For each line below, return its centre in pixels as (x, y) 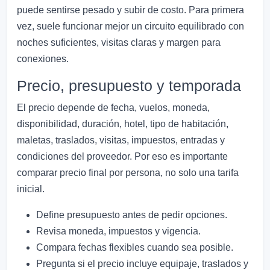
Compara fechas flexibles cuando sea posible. (135, 248)
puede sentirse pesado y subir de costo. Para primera (130, 10)
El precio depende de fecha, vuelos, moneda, (113, 108)
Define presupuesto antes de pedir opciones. (132, 215)
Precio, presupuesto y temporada (129, 86)
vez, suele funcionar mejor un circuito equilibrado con (130, 27)
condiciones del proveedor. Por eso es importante (122, 157)
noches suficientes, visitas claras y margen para (119, 43)
